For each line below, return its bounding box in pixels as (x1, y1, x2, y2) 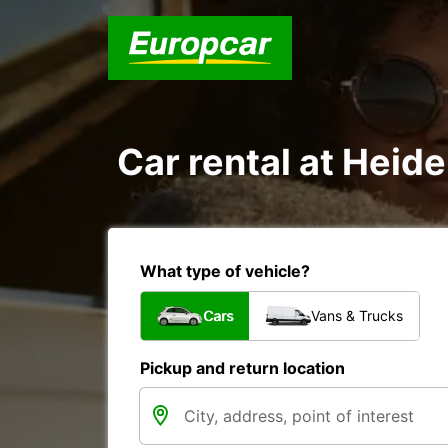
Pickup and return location (140, 358, 345, 378)
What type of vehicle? (140, 261, 310, 281)
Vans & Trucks (311, 307, 403, 324)
